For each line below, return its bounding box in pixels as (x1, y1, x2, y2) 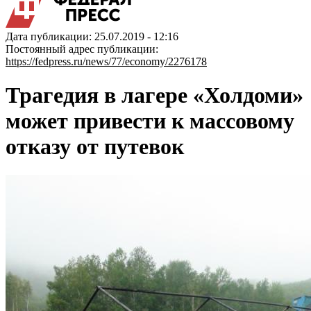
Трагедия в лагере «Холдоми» (6, 83, 303, 108)
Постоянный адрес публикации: (6, 43, 158, 55)
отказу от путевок (6, 134, 184, 160)
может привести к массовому (6, 108, 294, 134)
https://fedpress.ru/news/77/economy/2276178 (6, 56, 207, 67)
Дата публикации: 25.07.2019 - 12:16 (6, 31, 178, 42)
